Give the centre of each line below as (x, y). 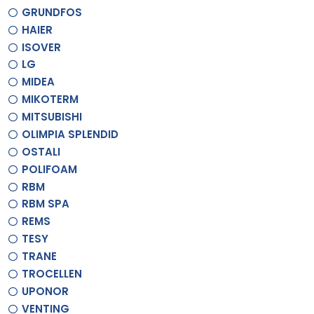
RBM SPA (46, 204)
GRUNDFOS (52, 12)
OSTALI (41, 151)
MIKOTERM (50, 100)
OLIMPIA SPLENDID (70, 134)
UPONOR (46, 291)
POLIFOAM (50, 169)
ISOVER (42, 47)
